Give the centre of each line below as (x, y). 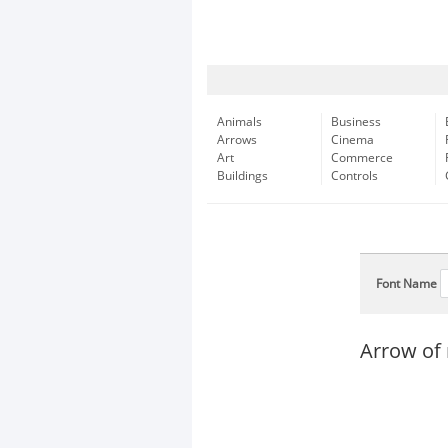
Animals (239, 122)
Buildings (242, 176)
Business (356, 122)
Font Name (406, 284)
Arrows (237, 140)
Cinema (352, 140)
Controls (354, 176)
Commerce (362, 158)
